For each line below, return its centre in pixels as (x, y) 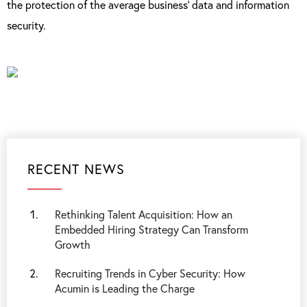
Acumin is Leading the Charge (125, 288)
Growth (73, 244)
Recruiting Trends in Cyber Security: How (150, 273)
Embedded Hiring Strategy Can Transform (151, 229)
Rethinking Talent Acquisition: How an (144, 214)
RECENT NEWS (76, 169)
